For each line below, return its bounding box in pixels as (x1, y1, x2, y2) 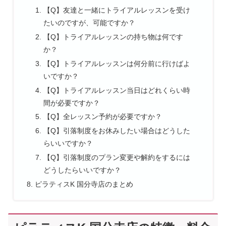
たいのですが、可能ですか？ (43, 18, 136, 27)
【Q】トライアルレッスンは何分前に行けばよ (43, 59, 191, 68)
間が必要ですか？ (43, 98, 100, 107)
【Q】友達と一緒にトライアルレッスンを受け (43, 6, 191, 14)
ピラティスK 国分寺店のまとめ (34, 180, 133, 189)
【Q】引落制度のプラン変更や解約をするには (43, 153, 191, 162)
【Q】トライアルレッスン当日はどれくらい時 (43, 86, 191, 94)
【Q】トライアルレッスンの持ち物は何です (43, 32, 184, 41)
